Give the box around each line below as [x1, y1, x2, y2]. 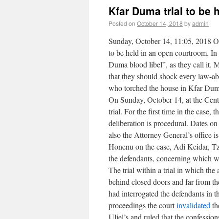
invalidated [176, 200, 210, 210]
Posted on [109, 19, 135, 27]
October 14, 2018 [137, 19, 183, 27]
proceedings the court [109, 200, 176, 210]
